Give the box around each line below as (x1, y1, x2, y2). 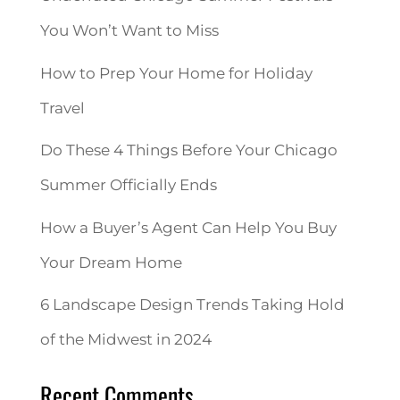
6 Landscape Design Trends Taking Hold (39, 296, 345, 314)
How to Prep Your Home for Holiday (39, 63, 312, 82)
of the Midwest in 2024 (39, 330, 212, 349)
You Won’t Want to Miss (39, 21, 219, 40)
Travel (39, 98, 85, 117)
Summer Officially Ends (39, 176, 217, 195)
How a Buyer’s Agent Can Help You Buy (39, 218, 337, 237)
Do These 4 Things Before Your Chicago (39, 141, 337, 160)
